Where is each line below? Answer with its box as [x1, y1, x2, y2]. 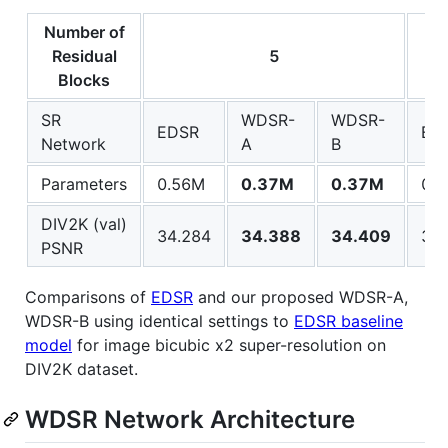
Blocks [58, 69, 110, 90]
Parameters [41, 173, 127, 194]
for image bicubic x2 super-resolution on [72, 334, 386, 355]
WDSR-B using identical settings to [25, 310, 294, 331]
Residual [51, 45, 117, 66]
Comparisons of [25, 286, 151, 307]
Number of [43, 21, 125, 42]
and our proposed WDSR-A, [193, 286, 408, 307]
